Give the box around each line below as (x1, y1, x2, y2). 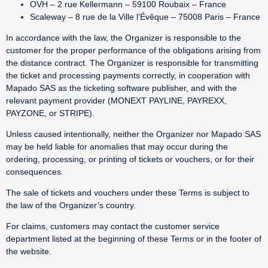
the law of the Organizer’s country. (6, 200, 136, 210)
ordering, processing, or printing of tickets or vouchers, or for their (6, 154, 254, 164)
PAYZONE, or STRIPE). (6, 108, 95, 118)
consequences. (6, 167, 63, 176)
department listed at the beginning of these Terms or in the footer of (6, 234, 261, 243)
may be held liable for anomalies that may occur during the (6, 142, 228, 151)
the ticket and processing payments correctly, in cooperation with (6, 71, 250, 80)
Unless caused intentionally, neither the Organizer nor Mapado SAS (6, 129, 261, 139)
